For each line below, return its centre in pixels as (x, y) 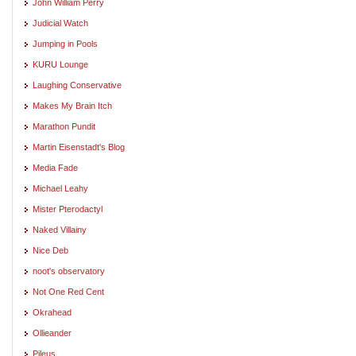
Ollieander (52, 333)
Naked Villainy (60, 229)
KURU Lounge (60, 64)
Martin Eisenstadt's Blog (79, 147)
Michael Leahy (60, 188)
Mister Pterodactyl (68, 209)
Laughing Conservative (77, 85)
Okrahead (52, 312)
